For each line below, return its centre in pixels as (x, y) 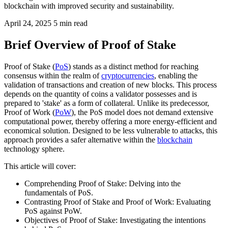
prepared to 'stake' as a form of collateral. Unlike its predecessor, (107, 103)
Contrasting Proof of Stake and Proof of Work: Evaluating (118, 202)
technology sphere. (34, 149)
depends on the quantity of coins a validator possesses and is (101, 94)
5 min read (70, 23)
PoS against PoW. (53, 211)
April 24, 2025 (28, 23)
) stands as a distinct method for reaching (133, 66)
